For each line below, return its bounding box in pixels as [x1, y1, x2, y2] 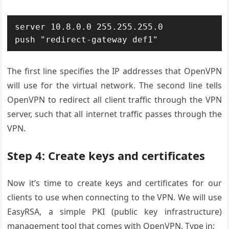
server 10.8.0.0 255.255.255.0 [15, 22, 164, 32]
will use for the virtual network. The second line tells [7, 80, 222, 91]
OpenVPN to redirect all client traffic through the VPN [7, 94, 222, 105]
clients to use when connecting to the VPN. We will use [7, 192, 222, 203]
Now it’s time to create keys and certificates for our [7, 177, 222, 189]
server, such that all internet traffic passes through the [7, 108, 222, 120]
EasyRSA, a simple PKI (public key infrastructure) [7, 206, 222, 217]
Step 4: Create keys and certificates [7, 148, 205, 163]
